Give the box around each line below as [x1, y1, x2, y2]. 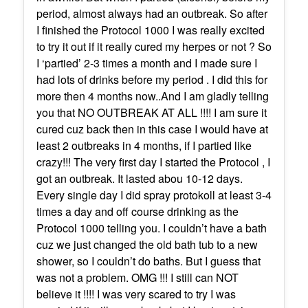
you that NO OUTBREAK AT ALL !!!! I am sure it [36, 104, 267, 120]
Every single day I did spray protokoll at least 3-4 [36, 186, 272, 203]
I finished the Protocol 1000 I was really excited [36, 21, 265, 38]
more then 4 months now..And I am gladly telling [36, 87, 269, 104]
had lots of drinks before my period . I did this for [36, 71, 267, 87]
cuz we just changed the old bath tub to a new [36, 236, 258, 252]
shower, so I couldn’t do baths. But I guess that [36, 252, 261, 269]
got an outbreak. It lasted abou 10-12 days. [36, 170, 243, 186]
